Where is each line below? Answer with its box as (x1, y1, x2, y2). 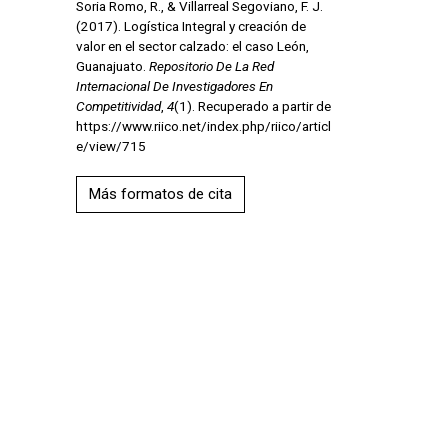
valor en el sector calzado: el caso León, (75, 37, 309, 54)
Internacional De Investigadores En (75, 77, 273, 94)
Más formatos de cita (88, 184, 232, 203)
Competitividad (75, 97, 161, 114)
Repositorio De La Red (148, 57, 274, 74)
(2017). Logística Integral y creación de (75, 17, 306, 34)
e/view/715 (75, 137, 146, 154)
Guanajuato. (75, 57, 149, 74)
